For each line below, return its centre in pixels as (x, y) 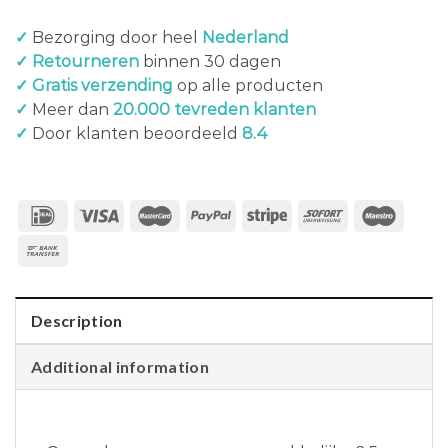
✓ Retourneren (77, 62)
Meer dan (70, 110)
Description (77, 321)
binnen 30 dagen (210, 62)
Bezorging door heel (115, 38)
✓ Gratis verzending (94, 86)
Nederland (245, 38)
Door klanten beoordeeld (135, 134)
